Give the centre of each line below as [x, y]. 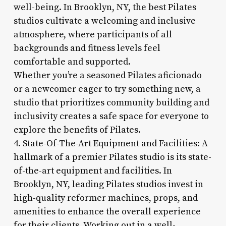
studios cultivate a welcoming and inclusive [104, 21]
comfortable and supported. [72, 62]
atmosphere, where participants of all [93, 34]
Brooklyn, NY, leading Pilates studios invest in [108, 184]
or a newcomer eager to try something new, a [107, 89]
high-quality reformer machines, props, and [105, 198]
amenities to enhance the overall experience [107, 211]
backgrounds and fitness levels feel [87, 48]
